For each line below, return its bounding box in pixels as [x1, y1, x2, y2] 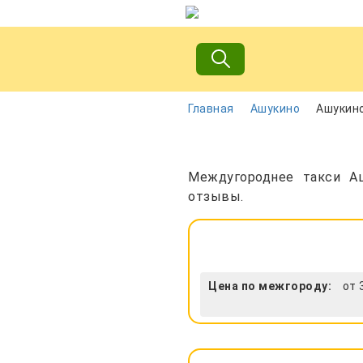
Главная [188, 102, 234, 115]
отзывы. [188, 189, 244, 204]
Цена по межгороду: [208, 280, 331, 293]
